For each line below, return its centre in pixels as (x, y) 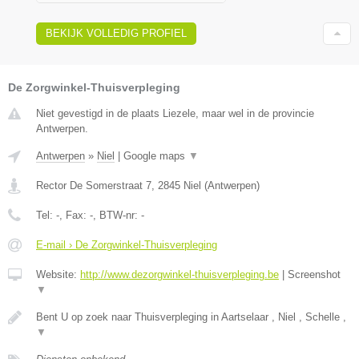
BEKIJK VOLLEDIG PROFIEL (116, 33)
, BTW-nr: (117, 215)
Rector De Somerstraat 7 (94, 185)
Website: (58, 274)
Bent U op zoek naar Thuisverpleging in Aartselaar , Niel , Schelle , (191, 317)
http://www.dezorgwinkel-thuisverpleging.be (179, 274)
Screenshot (314, 274)
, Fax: (75, 215)
